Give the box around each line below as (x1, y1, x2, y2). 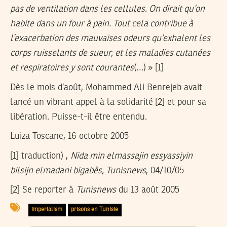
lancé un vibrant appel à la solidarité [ (10, 97, 158, 107)
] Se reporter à (17, 185, 76, 195)
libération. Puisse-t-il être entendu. (10, 112, 147, 122)
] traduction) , (16, 151, 70, 161)
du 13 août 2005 (116, 185, 179, 195)
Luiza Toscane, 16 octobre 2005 (10, 132, 129, 141)
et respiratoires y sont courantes (10, 63, 134, 72)
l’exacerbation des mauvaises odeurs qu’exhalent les (10, 33, 210, 43)
